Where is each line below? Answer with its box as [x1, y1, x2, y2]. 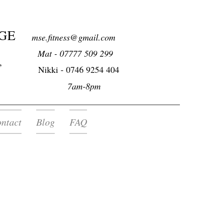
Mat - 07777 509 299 [22, 47, 113, 59]
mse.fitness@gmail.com [32, 31, 115, 43]
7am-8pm [22, 80, 101, 92]
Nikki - [38, 64, 66, 75]
